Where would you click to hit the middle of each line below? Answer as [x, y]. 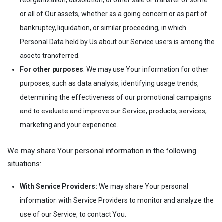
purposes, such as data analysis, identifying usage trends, [109, 83]
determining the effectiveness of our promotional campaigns [115, 97]
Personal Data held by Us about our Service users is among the [117, 42]
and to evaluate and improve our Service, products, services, [113, 111]
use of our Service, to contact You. [73, 214]
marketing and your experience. [69, 125]
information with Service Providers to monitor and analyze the [117, 200]
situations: [24, 164]
